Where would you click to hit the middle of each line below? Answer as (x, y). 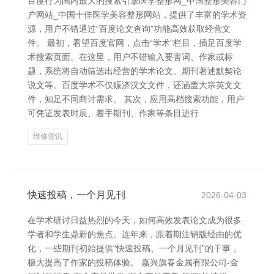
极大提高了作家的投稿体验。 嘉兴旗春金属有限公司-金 (133, 262)
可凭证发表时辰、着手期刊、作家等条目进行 (113, 113)
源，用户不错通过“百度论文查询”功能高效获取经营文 (129, 29)
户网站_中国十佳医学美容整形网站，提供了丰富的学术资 (137, 15)
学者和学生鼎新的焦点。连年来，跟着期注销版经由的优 (135, 234)
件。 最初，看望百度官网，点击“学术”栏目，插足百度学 (135, 43)
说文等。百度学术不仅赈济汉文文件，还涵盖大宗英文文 (135, 85)
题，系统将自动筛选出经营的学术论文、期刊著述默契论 (135, 71)
